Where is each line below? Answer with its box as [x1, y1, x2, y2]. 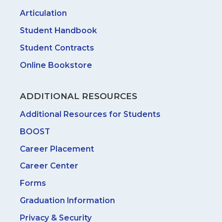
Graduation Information [20, 196, 115, 206]
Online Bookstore [20, 60, 92, 70]
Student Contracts [20, 43, 94, 53]
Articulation [20, 8, 67, 18]
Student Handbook [20, 26, 97, 36]
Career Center [20, 161, 78, 171]
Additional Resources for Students [20, 109, 161, 119]
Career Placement [20, 144, 94, 154]
